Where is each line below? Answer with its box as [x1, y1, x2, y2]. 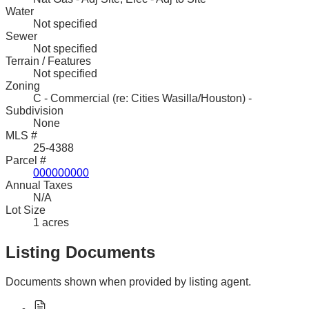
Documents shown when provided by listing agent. [6, 276, 251, 288]
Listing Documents [6, 243, 155, 262]
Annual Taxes [6, 179, 72, 192]
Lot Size [6, 204, 46, 217]
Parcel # [6, 154, 46, 167]
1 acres [33, 217, 69, 229]
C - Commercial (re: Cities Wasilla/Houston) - [33, 92, 252, 105]
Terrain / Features [6, 55, 91, 68]
